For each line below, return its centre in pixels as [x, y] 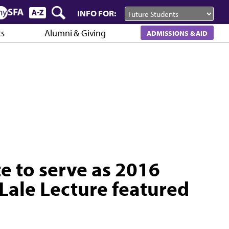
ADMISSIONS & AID [177, 33]
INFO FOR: [97, 13]
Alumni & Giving [75, 33]
